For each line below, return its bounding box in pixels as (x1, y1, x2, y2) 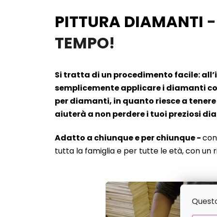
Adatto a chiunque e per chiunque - (55, 132, 202, 144)
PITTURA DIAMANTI (55, 11, 203, 33)
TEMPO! (55, 32, 115, 54)
